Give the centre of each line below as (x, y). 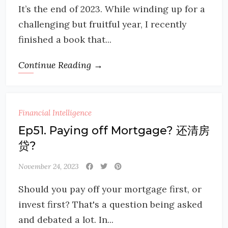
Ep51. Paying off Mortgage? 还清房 (114, 131)
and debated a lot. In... (66, 220)
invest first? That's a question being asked (110, 204)
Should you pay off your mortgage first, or (110, 189)
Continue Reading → (61, 65)
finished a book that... (65, 39)
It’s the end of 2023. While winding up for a (112, 9)
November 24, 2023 (49, 166)
